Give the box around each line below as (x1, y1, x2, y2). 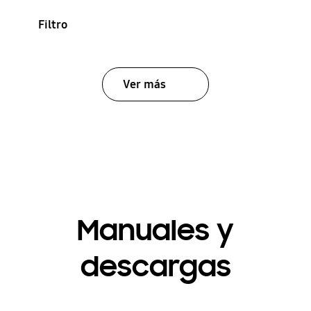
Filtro (37, 17, 67, 32)
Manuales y (77, 212, 234, 249)
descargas (80, 248, 231, 285)
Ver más (122, 76, 166, 92)
